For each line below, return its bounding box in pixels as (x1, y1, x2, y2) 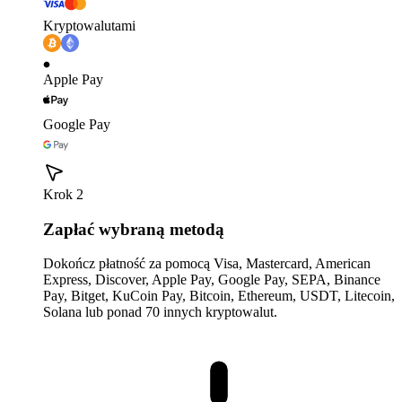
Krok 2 (43, 187, 83, 203)
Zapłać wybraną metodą (43, 219, 224, 239)
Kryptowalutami (43, 18, 135, 34)
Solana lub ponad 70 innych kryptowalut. (43, 304, 277, 320)
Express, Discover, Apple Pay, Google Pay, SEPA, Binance (43, 272, 380, 288)
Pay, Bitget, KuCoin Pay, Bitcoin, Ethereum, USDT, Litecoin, (43, 288, 395, 304)
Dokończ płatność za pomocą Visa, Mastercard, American (43, 256, 371, 272)
